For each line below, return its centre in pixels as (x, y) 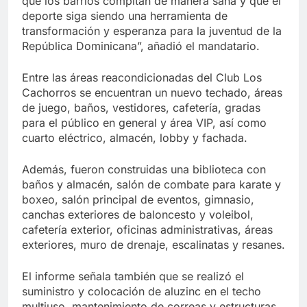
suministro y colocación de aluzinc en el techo (142, 291)
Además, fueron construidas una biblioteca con (144, 169)
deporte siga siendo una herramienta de (125, 15)
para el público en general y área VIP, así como (144, 122)
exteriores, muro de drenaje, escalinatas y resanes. (153, 244)
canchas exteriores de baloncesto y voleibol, (138, 214)
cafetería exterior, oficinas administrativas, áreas (147, 229)
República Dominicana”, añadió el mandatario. (141, 46)
